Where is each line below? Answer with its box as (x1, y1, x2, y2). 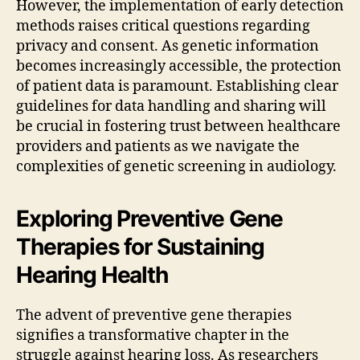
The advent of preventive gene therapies (16, 306, 292, 325)
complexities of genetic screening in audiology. (16, 157, 337, 177)
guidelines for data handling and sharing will (16, 97, 326, 117)
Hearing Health (16, 261, 168, 289)
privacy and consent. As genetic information (16, 37, 319, 56)
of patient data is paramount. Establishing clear (16, 77, 338, 96)
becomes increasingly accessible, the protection (16, 57, 342, 76)
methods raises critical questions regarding (16, 17, 310, 36)
